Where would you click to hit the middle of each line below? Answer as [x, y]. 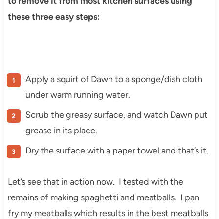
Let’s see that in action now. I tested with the [95, 182]
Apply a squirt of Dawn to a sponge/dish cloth [114, 79]
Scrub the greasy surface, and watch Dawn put [116, 115]
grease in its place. [61, 131]
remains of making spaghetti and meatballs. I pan [103, 198]
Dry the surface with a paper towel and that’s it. [117, 151]
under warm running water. [77, 95]
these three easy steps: [54, 17]
